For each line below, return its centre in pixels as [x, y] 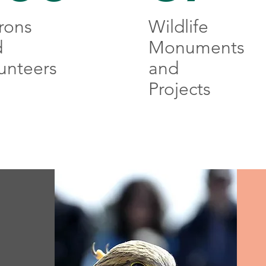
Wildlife [178, 27]
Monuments [196, 47]
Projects [179, 89]
